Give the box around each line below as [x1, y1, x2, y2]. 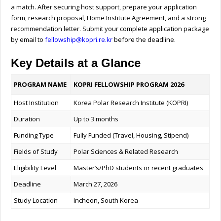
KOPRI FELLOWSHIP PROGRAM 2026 [74, 80, 184, 89]
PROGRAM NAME [14, 80, 67, 89]
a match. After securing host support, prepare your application [11, 2, 197, 12]
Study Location [14, 196, 58, 205]
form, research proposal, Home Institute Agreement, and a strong [11, 13, 206, 23]
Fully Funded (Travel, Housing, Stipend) [74, 131, 189, 140]
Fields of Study [14, 147, 58, 156]
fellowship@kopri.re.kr [45, 35, 113, 44]
